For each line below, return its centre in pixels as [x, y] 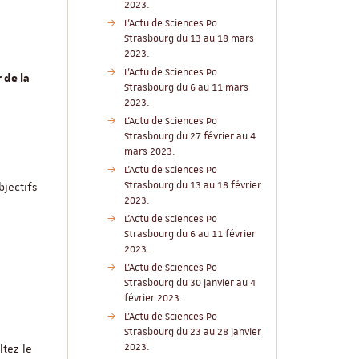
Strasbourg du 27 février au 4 [190, 136]
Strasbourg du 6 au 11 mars [186, 87]
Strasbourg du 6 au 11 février [190, 234]
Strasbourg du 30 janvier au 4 [190, 283]
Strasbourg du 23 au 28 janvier [192, 332]
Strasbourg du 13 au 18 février [192, 185]
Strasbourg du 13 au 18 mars [189, 38]
